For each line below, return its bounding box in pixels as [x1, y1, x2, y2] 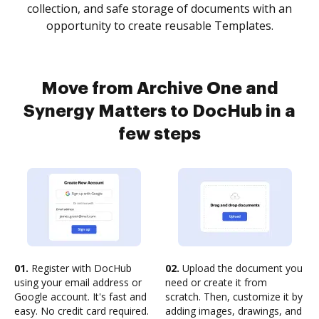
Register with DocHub [28, 261, 132, 275]
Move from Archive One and [41, 80, 278, 97]
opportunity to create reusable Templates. [46, 18, 273, 33]
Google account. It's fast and [14, 290, 147, 303]
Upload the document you [179, 261, 303, 275]
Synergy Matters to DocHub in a [23, 103, 296, 120]
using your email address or [14, 276, 142, 289]
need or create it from [165, 276, 267, 289]
